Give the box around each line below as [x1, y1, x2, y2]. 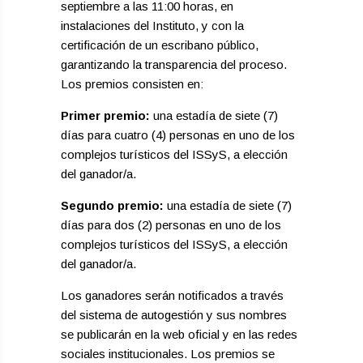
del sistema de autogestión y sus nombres [61, 308, 288, 322]
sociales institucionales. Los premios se [61, 347, 275, 361]
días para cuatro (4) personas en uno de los [61, 128, 296, 142]
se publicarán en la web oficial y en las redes [61, 327, 298, 341]
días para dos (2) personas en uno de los [61, 218, 282, 232]
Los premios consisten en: [61, 77, 204, 91]
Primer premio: [61, 109, 151, 122]
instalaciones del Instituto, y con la [61, 19, 245, 32]
